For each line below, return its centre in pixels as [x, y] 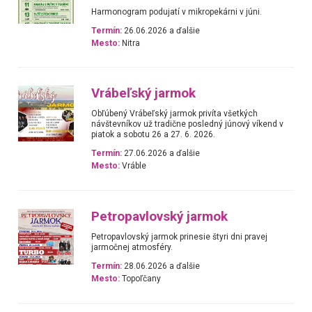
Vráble [133, 166]
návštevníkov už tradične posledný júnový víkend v [188, 124]
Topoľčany [141, 279]
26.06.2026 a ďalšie [161, 30]
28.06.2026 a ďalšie [161, 266]
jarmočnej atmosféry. [132, 247]
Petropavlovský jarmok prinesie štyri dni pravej [180, 236]
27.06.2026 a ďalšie [161, 154]
